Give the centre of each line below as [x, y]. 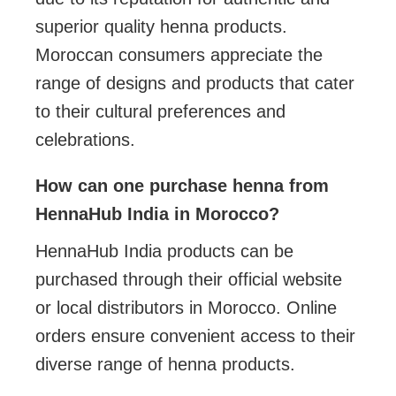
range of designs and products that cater [195, 83]
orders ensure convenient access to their [196, 335]
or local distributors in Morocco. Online [187, 307]
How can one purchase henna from [183, 185]
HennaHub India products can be [165, 251]
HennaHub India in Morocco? [158, 213]
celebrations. [86, 139]
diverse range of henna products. [166, 364]
